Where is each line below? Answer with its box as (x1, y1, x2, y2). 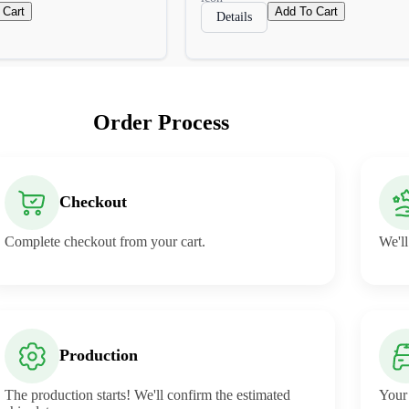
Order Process (92, 110, 229, 134)
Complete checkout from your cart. (5, 233, 206, 249)
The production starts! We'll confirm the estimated (5, 386, 291, 403)
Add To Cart (274, 4, 338, 18)
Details (215, 9, 252, 24)
